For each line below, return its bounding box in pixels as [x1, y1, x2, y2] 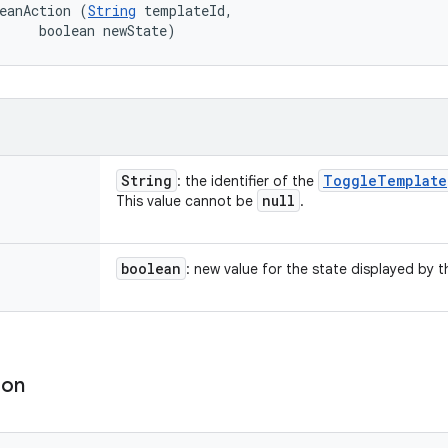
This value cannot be [116, 192, 257, 210]
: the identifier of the [177, 172, 318, 190]
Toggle [323, 171, 377, 190]
